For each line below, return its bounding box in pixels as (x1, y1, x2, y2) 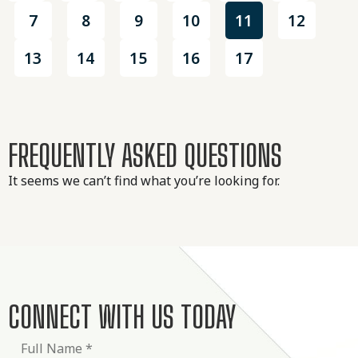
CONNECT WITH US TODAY (8, 299, 236, 335)
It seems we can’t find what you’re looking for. (8, 172, 280, 189)
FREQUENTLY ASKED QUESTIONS (8, 137, 282, 173)
